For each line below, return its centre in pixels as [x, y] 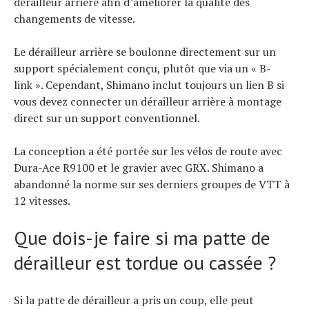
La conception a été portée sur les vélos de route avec [148, 151]
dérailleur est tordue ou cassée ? [145, 262]
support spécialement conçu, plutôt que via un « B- [142, 68]
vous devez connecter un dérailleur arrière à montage [148, 101]
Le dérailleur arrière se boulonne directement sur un [145, 51]
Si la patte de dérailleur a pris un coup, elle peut [134, 300]
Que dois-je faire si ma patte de [142, 237]
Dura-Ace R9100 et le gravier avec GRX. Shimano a [139, 167]
